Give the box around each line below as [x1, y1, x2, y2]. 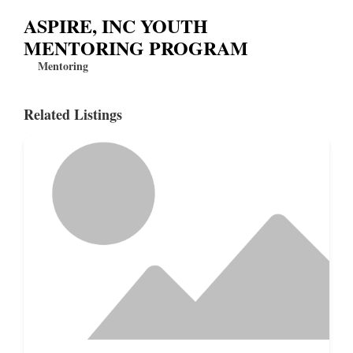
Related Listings [24, 104, 122, 125]
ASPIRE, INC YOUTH [24, 12, 208, 40]
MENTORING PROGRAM [24, 34, 248, 62]
